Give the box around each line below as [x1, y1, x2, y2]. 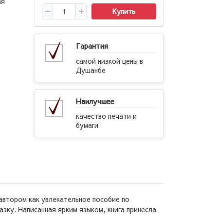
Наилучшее [76, 95, 114, 106]
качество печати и [76, 111, 137, 121]
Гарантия [76, 40, 108, 51]
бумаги [76, 120, 98, 130]
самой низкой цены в [76, 55, 143, 66]
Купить [112, 6, 136, 16]
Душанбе [76, 65, 106, 75]
